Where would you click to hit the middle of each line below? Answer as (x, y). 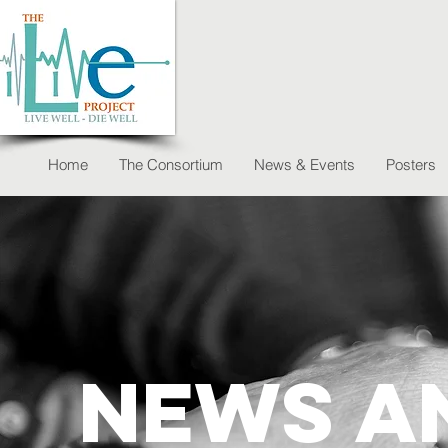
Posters (411, 164)
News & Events (304, 164)
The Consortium (171, 164)
